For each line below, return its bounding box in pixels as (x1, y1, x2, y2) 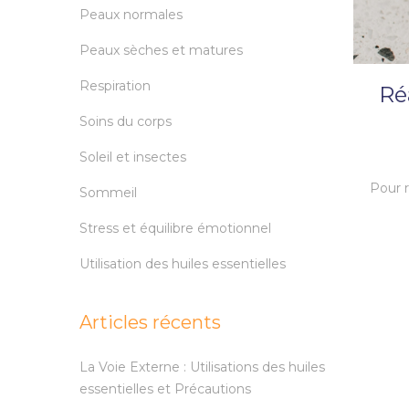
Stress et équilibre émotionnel (79, 220, 271, 237)
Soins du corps (79, 113, 172, 131)
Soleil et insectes (79, 149, 186, 166)
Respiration (79, 78, 151, 95)
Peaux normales (79, 6, 183, 24)
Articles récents (79, 311, 221, 334)
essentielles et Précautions (79, 381, 251, 398)
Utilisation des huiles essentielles (79, 256, 286, 273)
